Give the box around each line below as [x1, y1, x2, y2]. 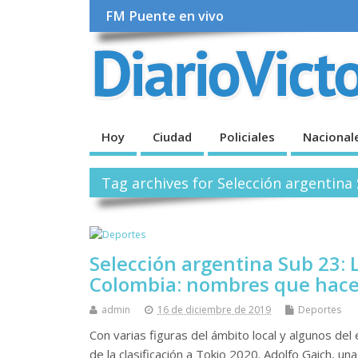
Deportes [298, 303, 341, 317]
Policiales [220, 128, 275, 145]
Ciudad [153, 128, 192, 145]
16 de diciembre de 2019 [157, 303, 271, 317]
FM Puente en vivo [105, 7, 225, 26]
